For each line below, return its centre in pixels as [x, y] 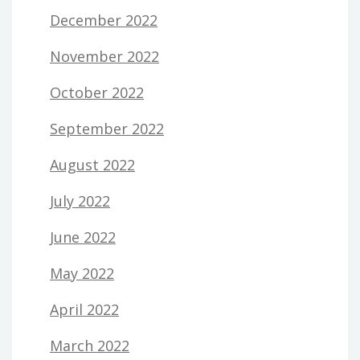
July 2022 [80, 200]
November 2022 [104, 56]
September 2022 [107, 128]
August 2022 [92, 164]
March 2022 [90, 345]
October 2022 [97, 92]
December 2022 [104, 20]
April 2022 [84, 309]
